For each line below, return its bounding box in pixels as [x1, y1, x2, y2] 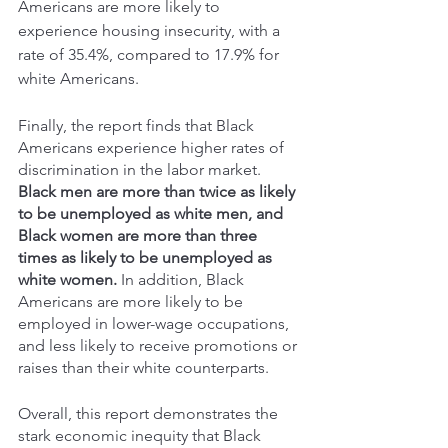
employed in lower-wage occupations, [18, 314, 293, 334]
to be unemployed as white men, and [18, 204, 287, 224]
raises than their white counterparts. [18, 358, 273, 378]
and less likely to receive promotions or [18, 336, 301, 356]
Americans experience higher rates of [18, 138, 288, 158]
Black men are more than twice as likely [18, 182, 299, 202]
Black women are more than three [18, 226, 261, 246]
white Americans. [18, 69, 143, 89]
